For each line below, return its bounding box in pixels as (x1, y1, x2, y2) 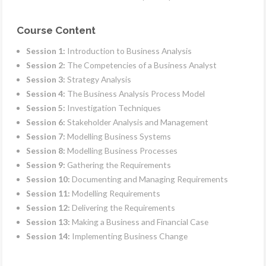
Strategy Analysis (65, 74, 131, 85)
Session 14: (26, 231, 70, 242)
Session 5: (26, 103, 65, 113)
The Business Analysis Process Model (65, 88, 205, 99)
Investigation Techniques (65, 103, 161, 113)
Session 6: (26, 117, 65, 128)
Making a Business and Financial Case (70, 217, 208, 227)
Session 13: (26, 217, 70, 227)
